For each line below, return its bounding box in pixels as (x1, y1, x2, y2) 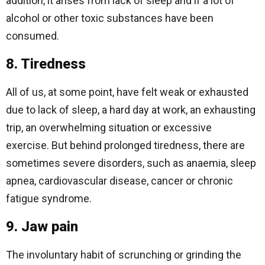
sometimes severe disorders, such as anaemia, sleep (6, 157, 256, 169)
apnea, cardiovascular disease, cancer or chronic (6, 174, 233, 187)
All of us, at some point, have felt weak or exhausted (6, 86, 248, 98)
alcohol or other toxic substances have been (6, 12, 214, 24)
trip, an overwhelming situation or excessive (6, 121, 212, 134)
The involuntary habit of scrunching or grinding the (6, 248, 241, 261)
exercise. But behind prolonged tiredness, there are (6, 139, 245, 151)
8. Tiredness (6, 56, 86, 72)
